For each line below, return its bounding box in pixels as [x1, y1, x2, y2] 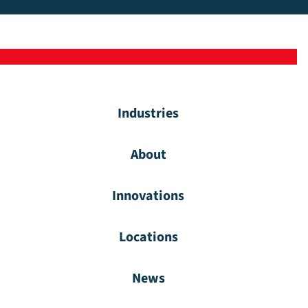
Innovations [112, 186, 185, 206]
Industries [118, 104, 179, 124]
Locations [118, 228, 178, 247]
